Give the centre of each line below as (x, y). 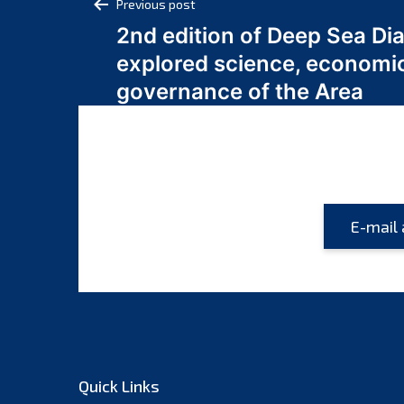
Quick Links (119, 386)
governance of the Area (240, 91)
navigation (153, 45)
